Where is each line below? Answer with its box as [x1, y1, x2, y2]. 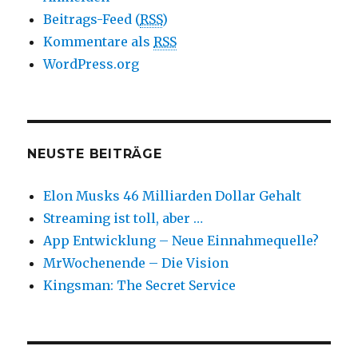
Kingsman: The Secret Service [43, 276, 237, 293]
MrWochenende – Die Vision [43, 254, 229, 271]
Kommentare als [43, 33, 154, 50]
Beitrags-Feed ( [43, 10, 141, 27]
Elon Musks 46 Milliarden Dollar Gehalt [43, 187, 302, 204]
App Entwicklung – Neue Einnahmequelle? [43, 232, 320, 249]
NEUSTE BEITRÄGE [27, 145, 162, 161]
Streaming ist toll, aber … [43, 209, 204, 226]
